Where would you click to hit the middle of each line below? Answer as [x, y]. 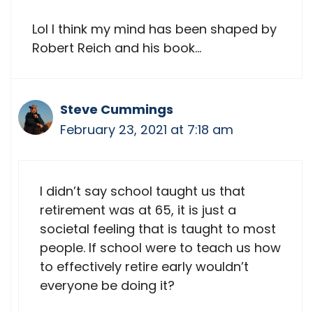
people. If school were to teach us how [160, 247]
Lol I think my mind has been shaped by [154, 29]
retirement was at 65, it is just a [138, 210]
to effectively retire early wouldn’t [144, 266]
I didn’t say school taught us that [143, 191]
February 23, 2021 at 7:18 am [147, 129]
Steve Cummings [117, 109]
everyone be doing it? [107, 285]
